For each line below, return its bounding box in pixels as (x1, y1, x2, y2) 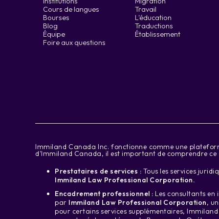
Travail (135, 5, 156, 14)
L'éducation (135, 13, 172, 22)
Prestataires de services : (55, 167, 141, 175)
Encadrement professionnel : (55, 189, 153, 198)
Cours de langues (43, 5, 99, 14)
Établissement (135, 30, 180, 39)
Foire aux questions (43, 38, 106, 47)
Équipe (43, 30, 65, 39)
